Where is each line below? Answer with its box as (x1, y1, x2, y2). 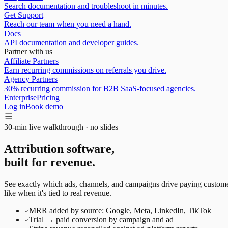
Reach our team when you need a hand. (4, 20, 131, 28)
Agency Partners (4, 75, 58, 83)
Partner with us (4, 47, 52, 56)
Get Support (4, 11, 43, 19)
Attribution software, (4, 141, 115, 155)
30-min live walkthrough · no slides (4, 123, 118, 131)
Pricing (37, 93, 60, 102)
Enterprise (4, 93, 37, 102)
